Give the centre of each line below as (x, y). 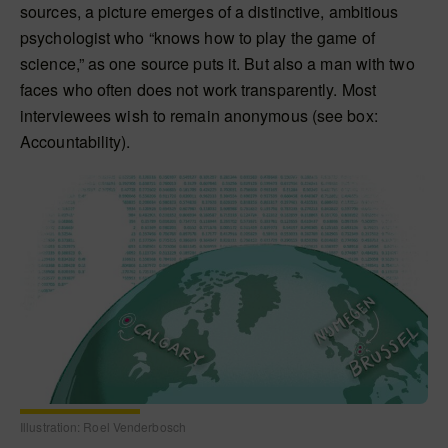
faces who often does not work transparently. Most (198, 89)
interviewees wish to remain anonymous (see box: (199, 115)
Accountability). (75, 141)
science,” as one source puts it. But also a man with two (217, 63)
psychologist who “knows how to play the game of (197, 37)
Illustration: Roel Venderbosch (103, 427)
